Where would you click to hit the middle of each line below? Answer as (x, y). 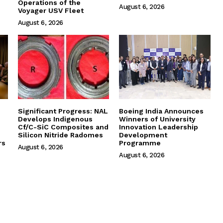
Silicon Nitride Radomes (60, 135)
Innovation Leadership (159, 127)
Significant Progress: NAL (63, 111)
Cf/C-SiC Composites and (63, 127)
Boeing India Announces (162, 111)
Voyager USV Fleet (51, 11)
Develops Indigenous (55, 119)
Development (143, 135)
